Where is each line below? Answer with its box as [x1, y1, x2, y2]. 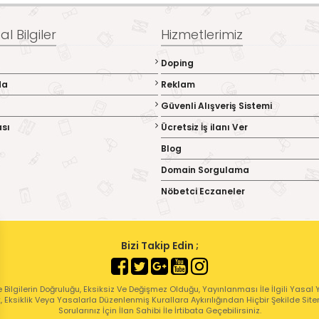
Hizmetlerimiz [161, 26, 243, 43]
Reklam [161, 78, 195, 90]
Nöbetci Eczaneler [161, 185, 245, 197]
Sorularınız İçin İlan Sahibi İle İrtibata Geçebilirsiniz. [58, 305, 261, 316]
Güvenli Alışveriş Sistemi [161, 100, 272, 112]
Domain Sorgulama [161, 164, 249, 176]
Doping [161, 57, 194, 69]
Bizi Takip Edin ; [120, 239, 199, 253]
